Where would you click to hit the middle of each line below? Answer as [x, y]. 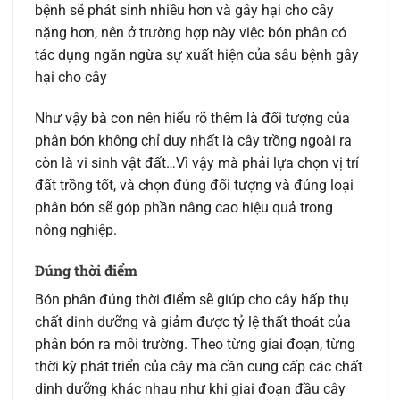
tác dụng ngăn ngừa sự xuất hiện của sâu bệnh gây [197, 54]
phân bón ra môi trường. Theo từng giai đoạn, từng [195, 345]
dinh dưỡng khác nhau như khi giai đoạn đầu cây [190, 389]
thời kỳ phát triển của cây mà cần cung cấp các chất [199, 367]
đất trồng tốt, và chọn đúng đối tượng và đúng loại [194, 185]
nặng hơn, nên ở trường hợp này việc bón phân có [191, 32]
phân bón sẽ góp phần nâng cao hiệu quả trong [184, 207]
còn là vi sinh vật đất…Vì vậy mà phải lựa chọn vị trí [197, 162]
